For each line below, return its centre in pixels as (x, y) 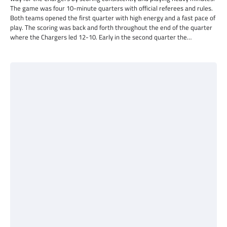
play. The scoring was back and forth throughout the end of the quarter (111, 27)
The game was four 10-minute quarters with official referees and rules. (111, 8)
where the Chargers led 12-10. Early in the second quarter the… (101, 37)
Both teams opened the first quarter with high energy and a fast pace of (113, 18)
